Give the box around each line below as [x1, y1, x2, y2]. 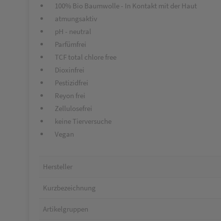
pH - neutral [49, 27, 91, 36]
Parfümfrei [49, 39, 86, 49]
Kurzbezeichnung [43, 183, 96, 192]
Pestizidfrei [49, 78, 88, 87]
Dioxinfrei [49, 65, 84, 74]
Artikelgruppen [43, 204, 88, 214]
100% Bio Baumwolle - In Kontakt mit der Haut [49, 1, 197, 10]
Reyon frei [49, 91, 85, 100]
